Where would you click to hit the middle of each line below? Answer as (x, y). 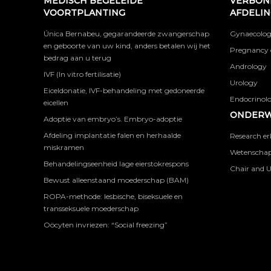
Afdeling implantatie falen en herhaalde (112, 135)
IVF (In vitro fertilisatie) (82, 74)
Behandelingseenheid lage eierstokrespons (116, 164)
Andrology (248, 66)
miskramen (64, 147)
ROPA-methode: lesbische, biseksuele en (113, 196)
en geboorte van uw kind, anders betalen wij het (127, 46)
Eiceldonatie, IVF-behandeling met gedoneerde (124, 90)
